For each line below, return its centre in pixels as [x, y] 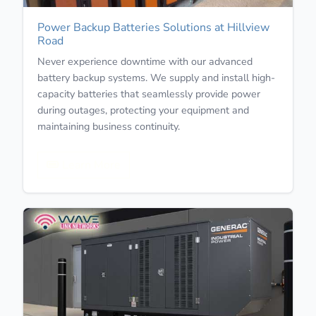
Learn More [90, 165]
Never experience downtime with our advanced [145, 61]
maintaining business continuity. [109, 126]
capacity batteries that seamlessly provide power [149, 93]
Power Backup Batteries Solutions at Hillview [153, 27]
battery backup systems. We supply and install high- [156, 77]
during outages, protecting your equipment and [143, 110]
